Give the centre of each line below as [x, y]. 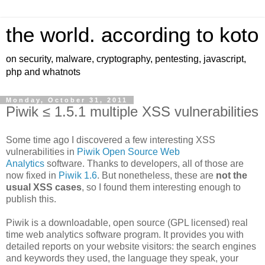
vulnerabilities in [41, 151]
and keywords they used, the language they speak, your [122, 258]
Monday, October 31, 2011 [67, 100]
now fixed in [32, 175]
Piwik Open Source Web [128, 151]
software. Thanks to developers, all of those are [144, 163]
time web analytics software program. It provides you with [125, 234]
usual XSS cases [44, 187]
